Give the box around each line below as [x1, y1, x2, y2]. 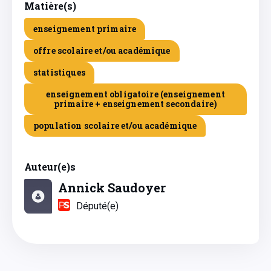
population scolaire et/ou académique [33, 120, 197, 131]
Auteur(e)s [24, 160, 76, 173]
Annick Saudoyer [58, 180, 166, 195]
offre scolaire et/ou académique [33, 45, 171, 56]
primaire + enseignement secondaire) [53, 98, 218, 109]
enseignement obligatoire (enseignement [46, 88, 225, 100]
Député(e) [76, 200, 119, 212]
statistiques [33, 67, 85, 78]
